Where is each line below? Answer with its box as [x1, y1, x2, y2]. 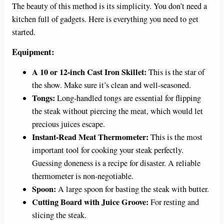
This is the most [148, 131, 202, 143]
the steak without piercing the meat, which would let [32, 105, 203, 117]
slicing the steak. [32, 209, 86, 221]
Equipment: [12, 45, 54, 58]
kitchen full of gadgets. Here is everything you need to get [12, 13, 198, 25]
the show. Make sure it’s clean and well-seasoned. [32, 79, 191, 91]
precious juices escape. [32, 118, 105, 130]
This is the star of [146, 66, 204, 78]
